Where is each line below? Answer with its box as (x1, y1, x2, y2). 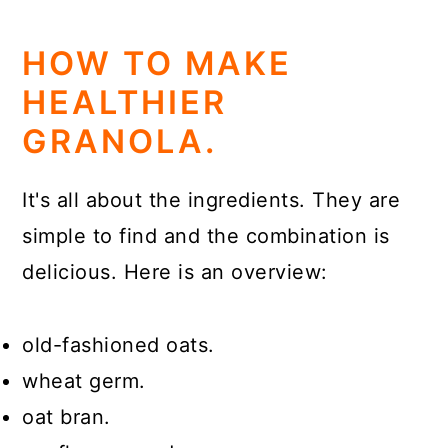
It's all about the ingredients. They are (22, 188, 401, 212)
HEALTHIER (22, 83, 228, 122)
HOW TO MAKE (22, 44, 293, 83)
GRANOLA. (22, 122, 218, 161)
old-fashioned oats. (22, 333, 215, 357)
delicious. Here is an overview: (22, 260, 328, 284)
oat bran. (22, 405, 111, 429)
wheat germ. (22, 369, 146, 393)
